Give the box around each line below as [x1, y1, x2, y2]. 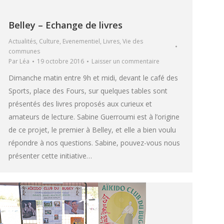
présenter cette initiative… [8, 151, 92, 161]
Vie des [122, 37, 143, 46]
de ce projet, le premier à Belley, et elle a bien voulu [8, 125, 176, 135]
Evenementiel [62, 37, 100, 46]
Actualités [8, 37, 36, 46]
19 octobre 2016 [37, 57, 84, 66]
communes [8, 47, 40, 56]
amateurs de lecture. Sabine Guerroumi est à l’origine [8, 112, 179, 122]
